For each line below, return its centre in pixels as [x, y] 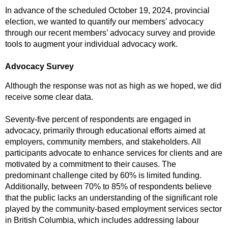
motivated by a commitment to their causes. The [91, 164]
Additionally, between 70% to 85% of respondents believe [108, 187]
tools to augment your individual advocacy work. [91, 44]
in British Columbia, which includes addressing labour [102, 220]
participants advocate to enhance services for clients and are [114, 153]
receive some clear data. [49, 97]
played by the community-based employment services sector [113, 209]
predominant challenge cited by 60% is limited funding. [103, 176]
